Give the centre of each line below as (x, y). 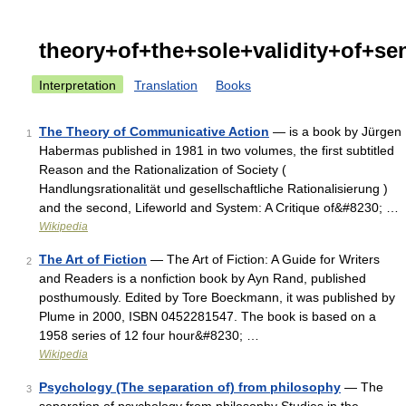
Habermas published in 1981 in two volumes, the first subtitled (217, 150)
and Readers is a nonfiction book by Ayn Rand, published (203, 278)
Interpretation (77, 85)
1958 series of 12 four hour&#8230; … (149, 335)
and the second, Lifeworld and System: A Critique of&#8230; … (219, 208)
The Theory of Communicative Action (154, 131)
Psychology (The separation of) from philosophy (190, 387)
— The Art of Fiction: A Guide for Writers (263, 259)
